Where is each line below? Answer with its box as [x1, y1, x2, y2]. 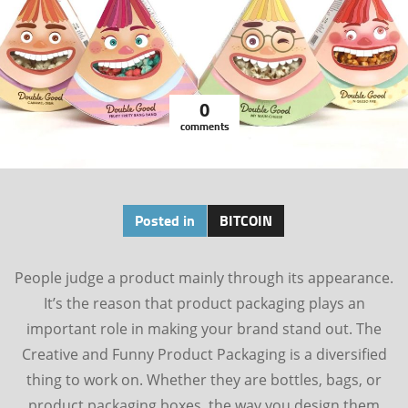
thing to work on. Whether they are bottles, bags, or [26, 370, 382, 390]
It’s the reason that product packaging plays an [43, 293, 365, 313]
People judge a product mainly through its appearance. [15, 268, 393, 288]
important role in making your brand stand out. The [26, 319, 382, 339]
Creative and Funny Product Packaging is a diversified [21, 344, 387, 364]
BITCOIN [219, 209, 272, 230]
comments [179, 118, 229, 134]
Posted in [135, 209, 195, 230]
